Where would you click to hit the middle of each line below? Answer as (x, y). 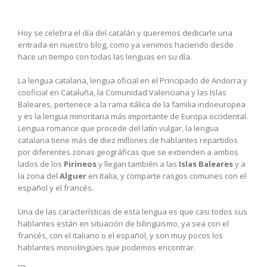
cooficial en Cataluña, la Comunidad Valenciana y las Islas (122, 92)
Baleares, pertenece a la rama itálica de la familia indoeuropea (132, 104)
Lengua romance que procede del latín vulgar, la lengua (118, 128)
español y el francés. (56, 187)
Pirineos (80, 164)
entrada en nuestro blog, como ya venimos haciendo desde (126, 44)
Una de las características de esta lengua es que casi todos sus (133, 211)
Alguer (73, 176)
